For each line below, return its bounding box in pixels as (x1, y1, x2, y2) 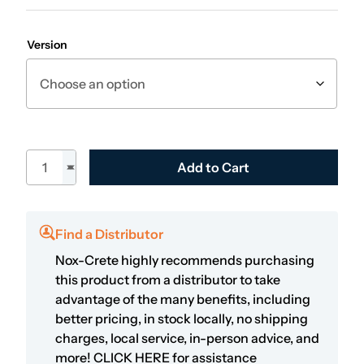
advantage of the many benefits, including (55, 291, 310, 307)
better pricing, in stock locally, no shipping (55, 310, 308, 327)
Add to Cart (177, 159, 250, 175)
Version (27, 37, 67, 52)
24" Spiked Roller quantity (26, 151, 181, 167)
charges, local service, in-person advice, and (55, 330, 319, 346)
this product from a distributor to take (55, 271, 280, 288)
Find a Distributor (55, 226, 163, 242)
